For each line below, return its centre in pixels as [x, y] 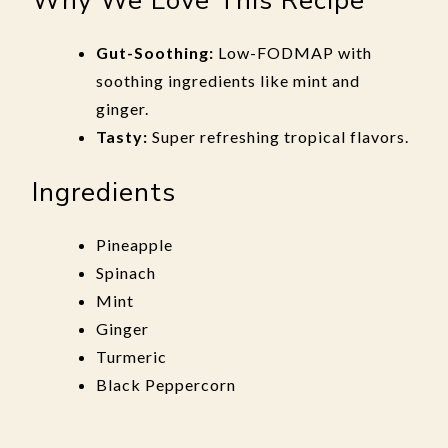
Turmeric [131, 356]
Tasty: [122, 136]
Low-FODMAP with [293, 52]
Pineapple [134, 244]
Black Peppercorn [166, 384]
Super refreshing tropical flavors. [278, 136]
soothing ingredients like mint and [228, 80]
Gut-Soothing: [155, 52]
